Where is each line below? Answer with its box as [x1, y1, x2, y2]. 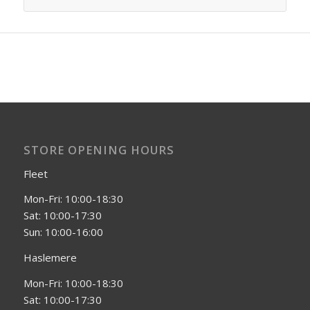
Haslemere [23, 250, 77, 265]
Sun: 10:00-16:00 [23, 225, 103, 239]
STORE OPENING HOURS [23, 141, 174, 158]
